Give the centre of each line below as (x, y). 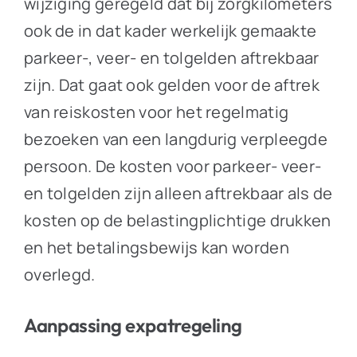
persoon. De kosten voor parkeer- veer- (173, 166)
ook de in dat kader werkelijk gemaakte (170, 30)
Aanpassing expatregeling (133, 325)
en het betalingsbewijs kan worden (156, 247)
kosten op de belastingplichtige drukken (177, 220)
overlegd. (59, 274)
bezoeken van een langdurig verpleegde (176, 139)
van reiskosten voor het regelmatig (156, 112)
